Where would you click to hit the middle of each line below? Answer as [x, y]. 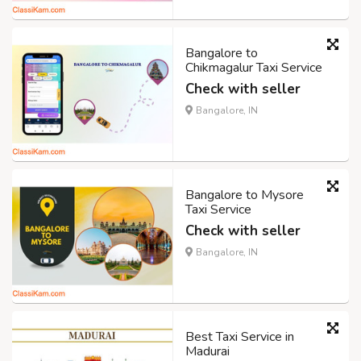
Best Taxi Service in [240, 336]
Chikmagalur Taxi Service [254, 68]
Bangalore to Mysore [245, 195]
